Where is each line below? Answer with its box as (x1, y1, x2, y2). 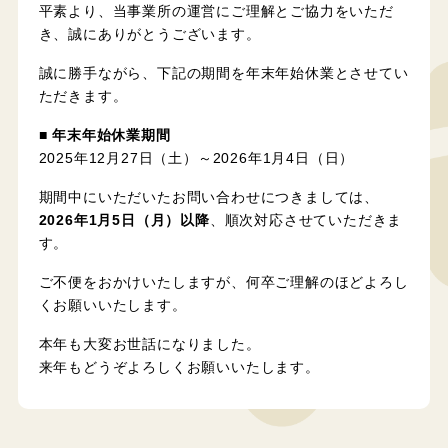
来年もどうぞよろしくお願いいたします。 (38, 360, 320, 376)
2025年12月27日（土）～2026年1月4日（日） (38, 151, 355, 167)
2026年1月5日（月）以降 (38, 213, 210, 229)
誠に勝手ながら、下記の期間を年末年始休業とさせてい (38, 66, 409, 82)
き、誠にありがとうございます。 (38, 27, 261, 43)
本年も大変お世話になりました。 (38, 337, 261, 353)
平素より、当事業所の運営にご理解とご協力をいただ (38, 4, 394, 20)
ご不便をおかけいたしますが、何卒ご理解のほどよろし (38, 275, 409, 291)
